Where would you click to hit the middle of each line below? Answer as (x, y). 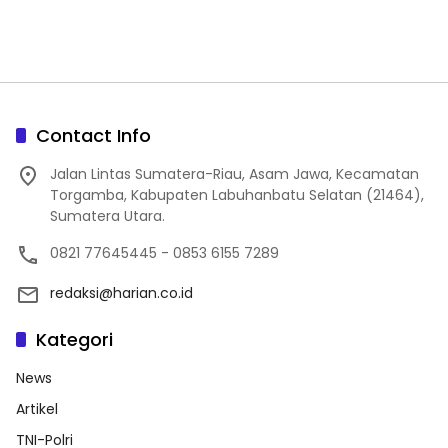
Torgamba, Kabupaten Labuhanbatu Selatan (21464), (237, 194)
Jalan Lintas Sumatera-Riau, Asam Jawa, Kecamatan (234, 173)
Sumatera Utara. (107, 215)
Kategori (74, 339)
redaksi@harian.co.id (121, 292)
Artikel (37, 408)
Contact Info (93, 135)
